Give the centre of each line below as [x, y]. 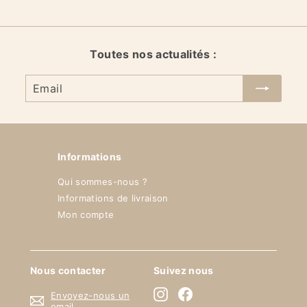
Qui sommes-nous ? [102, 182]
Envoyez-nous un [90, 296]
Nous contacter [68, 271]
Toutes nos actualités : [153, 54]
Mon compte [86, 215]
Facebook [214, 293]
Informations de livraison [113, 198]
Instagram [190, 293]
